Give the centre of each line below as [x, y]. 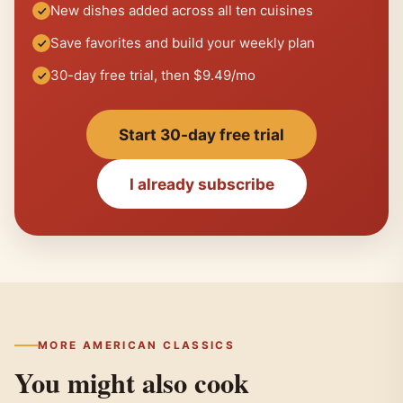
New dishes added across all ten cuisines [182, 11]
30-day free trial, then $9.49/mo [153, 76]
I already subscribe [201, 184]
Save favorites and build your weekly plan [183, 43]
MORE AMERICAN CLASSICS [137, 345]
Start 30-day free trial [201, 135]
